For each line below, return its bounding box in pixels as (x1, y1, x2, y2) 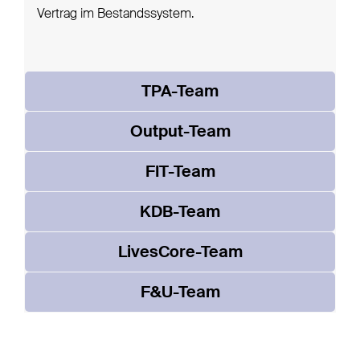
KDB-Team (140, 205, 220, 222)
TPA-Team (141, 84, 219, 101)
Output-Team (129, 125, 231, 141)
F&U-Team (140, 285, 220, 302)
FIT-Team (145, 165, 215, 182)
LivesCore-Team (117, 245, 243, 262)
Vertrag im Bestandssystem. (36, 8, 194, 22)
